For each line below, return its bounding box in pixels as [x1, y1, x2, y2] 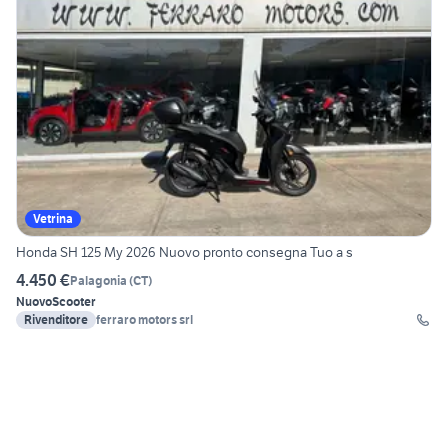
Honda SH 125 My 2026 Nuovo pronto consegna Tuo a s [16, 243, 353, 262]
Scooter [52, 294, 96, 310]
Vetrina [33, 211, 73, 227]
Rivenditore [24, 312, 88, 328]
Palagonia [70, 272, 127, 288]
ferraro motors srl [96, 312, 193, 328]
